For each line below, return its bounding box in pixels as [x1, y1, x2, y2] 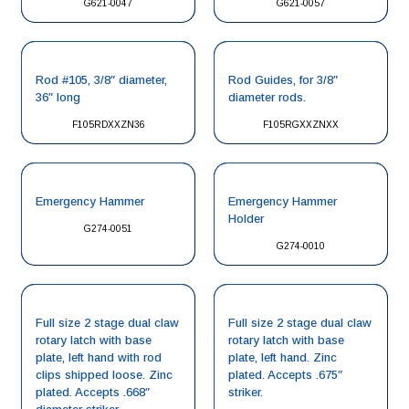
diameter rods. [228, 90, 306, 104]
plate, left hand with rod [36, 351, 162, 364]
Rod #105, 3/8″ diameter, [36, 73, 167, 87]
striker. [228, 385, 263, 399]
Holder [228, 212, 264, 225]
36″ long [36, 90, 80, 104]
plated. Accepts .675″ [228, 368, 342, 382]
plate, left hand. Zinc [228, 351, 337, 364]
